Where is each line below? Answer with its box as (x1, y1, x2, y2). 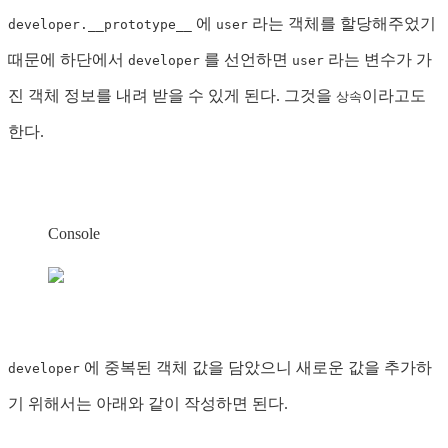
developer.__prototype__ (8, 17, 192, 33)
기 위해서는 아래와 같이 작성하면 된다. (8, 395, 288, 413)
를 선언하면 (200, 51, 292, 69)
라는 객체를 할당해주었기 (248, 15, 436, 33)
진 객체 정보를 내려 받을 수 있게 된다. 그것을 (8, 87, 336, 105)
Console (48, 225, 100, 243)
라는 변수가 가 (324, 51, 432, 69)
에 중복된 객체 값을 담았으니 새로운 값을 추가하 (80, 359, 432, 377)
